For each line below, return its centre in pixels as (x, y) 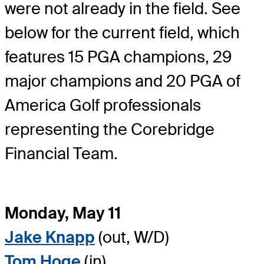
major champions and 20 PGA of (123, 81)
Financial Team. (61, 154)
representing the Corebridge (110, 130)
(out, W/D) (132, 237)
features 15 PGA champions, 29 (118, 57)
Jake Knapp (50, 237)
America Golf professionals (103, 105)
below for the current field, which (122, 33)
